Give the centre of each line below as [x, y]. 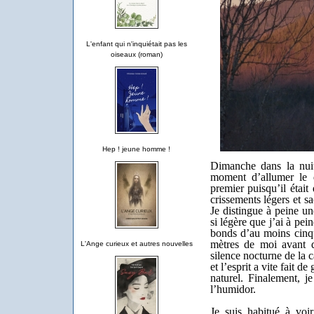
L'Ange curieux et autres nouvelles [136, 244]
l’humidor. [233, 289]
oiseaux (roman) [136, 54]
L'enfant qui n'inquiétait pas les [136, 44]
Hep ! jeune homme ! [136, 149]
